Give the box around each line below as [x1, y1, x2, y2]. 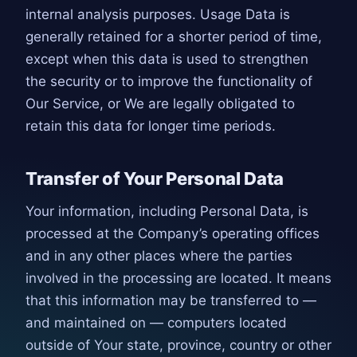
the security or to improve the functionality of [25, 73, 312, 89]
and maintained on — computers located [25, 315, 287, 331]
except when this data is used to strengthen [25, 50, 308, 67]
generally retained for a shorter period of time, [25, 28, 322, 45]
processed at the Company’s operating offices [25, 226, 320, 242]
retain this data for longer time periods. [25, 117, 276, 134]
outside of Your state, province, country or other [25, 337, 331, 354]
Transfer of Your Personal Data [25, 168, 284, 190]
